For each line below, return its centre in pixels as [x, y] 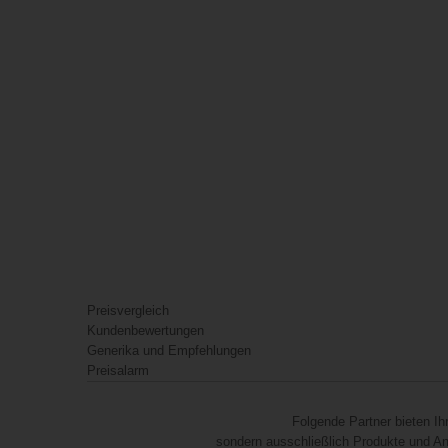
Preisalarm [118, 370]
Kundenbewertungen [145, 330]
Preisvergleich [128, 310]
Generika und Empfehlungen [169, 350]
